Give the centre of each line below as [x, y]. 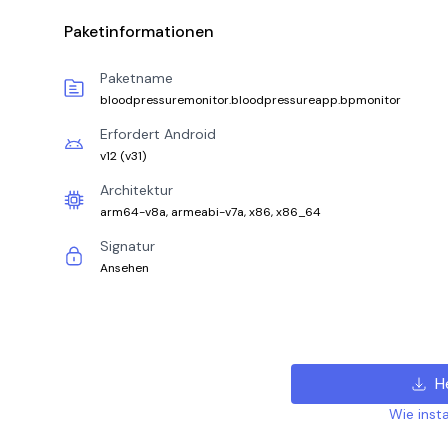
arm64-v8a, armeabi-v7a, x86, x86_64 [210, 212]
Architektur [136, 190]
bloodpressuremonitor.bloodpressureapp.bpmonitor [250, 100]
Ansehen [124, 268]
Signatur [127, 246]
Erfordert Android [158, 134]
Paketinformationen [139, 31]
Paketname [136, 78]
